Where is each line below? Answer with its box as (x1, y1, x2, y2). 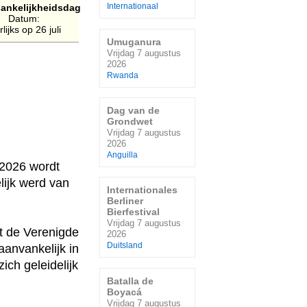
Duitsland (107, 241, 143, 250)
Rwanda (107, 71, 138, 79)
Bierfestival (107, 206, 160, 218)
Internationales (107, 184, 177, 196)
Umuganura (107, 36, 161, 47)
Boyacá (107, 286, 142, 297)
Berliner (107, 195, 143, 207)
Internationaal (107, 2, 158, 11)
